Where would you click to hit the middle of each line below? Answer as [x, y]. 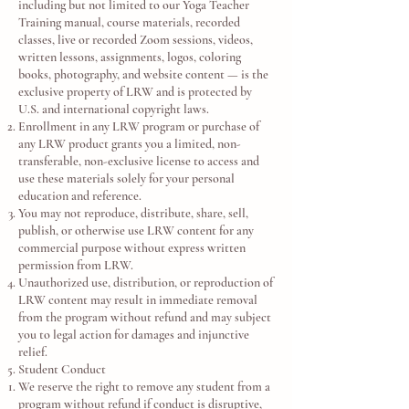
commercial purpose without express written [132, 248]
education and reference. [80, 196]
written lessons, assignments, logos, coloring [130, 57]
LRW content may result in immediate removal [138, 300]
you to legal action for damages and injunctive [134, 335]
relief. [33, 352]
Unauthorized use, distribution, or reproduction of [146, 283]
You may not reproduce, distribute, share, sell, [133, 213]
